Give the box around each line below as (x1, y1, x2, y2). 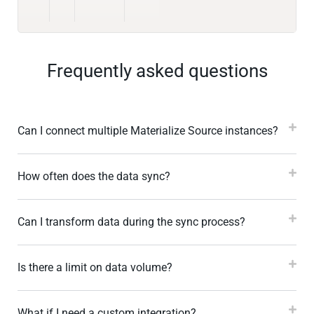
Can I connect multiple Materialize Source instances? (18, 124, 278, 138)
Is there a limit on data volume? (18, 261, 172, 275)
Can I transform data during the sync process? (18, 215, 245, 229)
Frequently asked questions (46, 60, 268, 82)
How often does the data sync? (18, 170, 170, 184)
